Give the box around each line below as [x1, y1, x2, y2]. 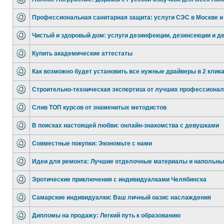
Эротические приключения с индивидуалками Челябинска [32, 176, 206, 183]
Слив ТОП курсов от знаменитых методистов [32, 104, 166, 111]
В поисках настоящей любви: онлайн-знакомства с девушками [32, 122, 219, 129]
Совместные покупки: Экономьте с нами [32, 140, 152, 147]
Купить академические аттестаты [32, 50, 132, 57]
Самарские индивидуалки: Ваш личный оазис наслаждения [32, 194, 211, 201]
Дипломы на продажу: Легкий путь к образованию [32, 212, 180, 219]
